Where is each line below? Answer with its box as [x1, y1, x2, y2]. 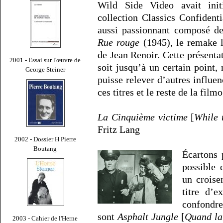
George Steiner [25, 65, 65, 73]
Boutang [33, 144, 57, 152]
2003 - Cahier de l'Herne [12, 214, 78, 222]
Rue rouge [98, 37, 140, 48]
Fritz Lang [98, 124, 140, 135]
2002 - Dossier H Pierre [14, 135, 76, 143]
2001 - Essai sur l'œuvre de [9, 56, 81, 64]
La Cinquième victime [98, 111, 188, 123]
